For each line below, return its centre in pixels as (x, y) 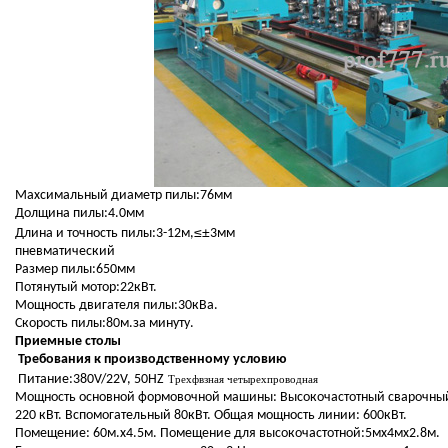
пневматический (64, 252)
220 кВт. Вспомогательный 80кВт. (114, 416)
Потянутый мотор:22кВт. (85, 288)
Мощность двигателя (77, 306)
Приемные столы (67, 342)
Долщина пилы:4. (66, 214)
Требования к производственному (125, 360)
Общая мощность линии (284, 416)
